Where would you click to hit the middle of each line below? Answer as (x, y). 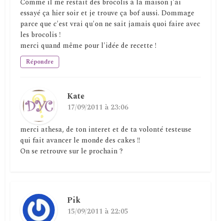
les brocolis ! (41, 35)
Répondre (40, 62)
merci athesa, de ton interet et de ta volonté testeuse (106, 130)
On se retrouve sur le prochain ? (72, 151)
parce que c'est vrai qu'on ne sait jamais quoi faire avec (110, 24)
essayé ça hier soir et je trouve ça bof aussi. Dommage (108, 13)
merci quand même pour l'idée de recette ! (89, 46)
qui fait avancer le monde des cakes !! (80, 141)
